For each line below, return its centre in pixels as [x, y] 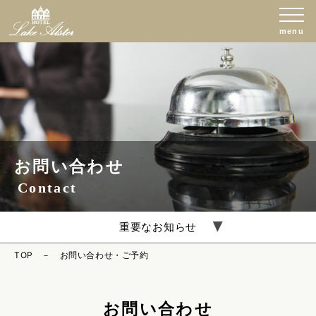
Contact [48, 187]
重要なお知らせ [158, 227]
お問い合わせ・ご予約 [104, 255]
